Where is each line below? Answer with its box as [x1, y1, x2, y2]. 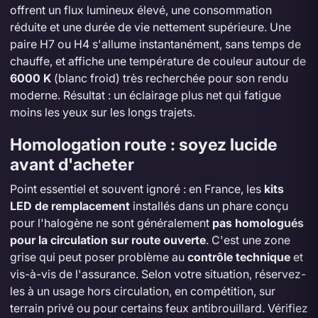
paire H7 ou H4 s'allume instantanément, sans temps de [9, 36, 301, 51]
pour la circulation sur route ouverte [9, 232, 206, 247]
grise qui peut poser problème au [9, 249, 187, 264]
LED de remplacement [9, 198, 130, 213]
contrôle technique [187, 249, 290, 264]
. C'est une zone [205, 232, 290, 247]
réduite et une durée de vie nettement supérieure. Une [9, 19, 291, 34]
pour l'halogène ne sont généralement [9, 215, 212, 230]
